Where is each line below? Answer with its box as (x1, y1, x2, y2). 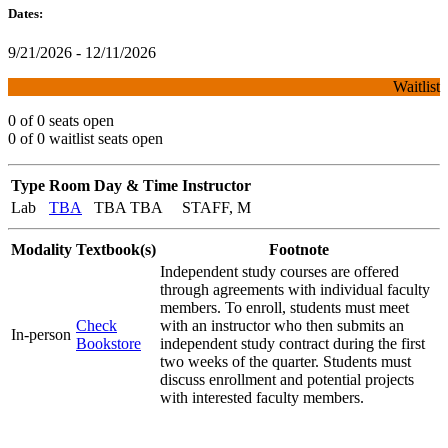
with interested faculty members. (160, 388, 364, 406)
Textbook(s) (76, 240, 156, 258)
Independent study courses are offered (160, 262, 399, 280)
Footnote (268, 240, 329, 258)
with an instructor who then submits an (160, 316, 404, 334)
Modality (11, 240, 72, 258)
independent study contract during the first (160, 334, 425, 352)
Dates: (8, 5, 46, 21)
